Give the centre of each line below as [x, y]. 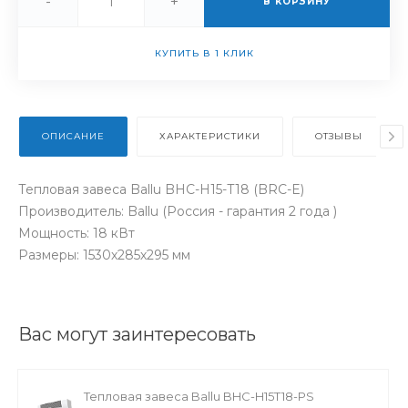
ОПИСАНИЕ [73, 136]
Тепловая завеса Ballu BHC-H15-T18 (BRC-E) [161, 189]
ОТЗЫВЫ [339, 136]
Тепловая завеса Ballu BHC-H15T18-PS [199, 396]
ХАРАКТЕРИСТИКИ [210, 136]
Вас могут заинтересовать [137, 334]
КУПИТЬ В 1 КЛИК [204, 53]
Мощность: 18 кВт [76, 233]
